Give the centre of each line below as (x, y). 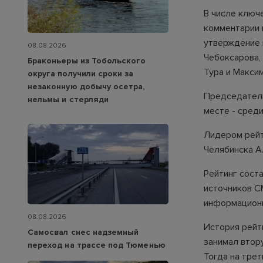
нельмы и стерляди (68, 100)
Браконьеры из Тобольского (87, 61)
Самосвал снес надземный (83, 232)
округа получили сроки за (81, 74)
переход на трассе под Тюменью (97, 245)
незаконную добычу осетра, (86, 87)
